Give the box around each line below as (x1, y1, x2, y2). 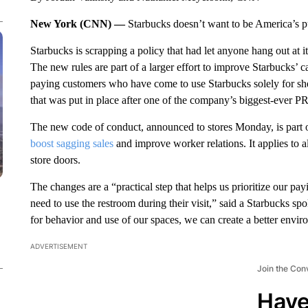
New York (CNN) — (30, 18, 128, 30)
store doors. (30, 154, 80, 166)
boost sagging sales (30, 137, 113, 149)
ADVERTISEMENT (30, 242, 87, 250)
